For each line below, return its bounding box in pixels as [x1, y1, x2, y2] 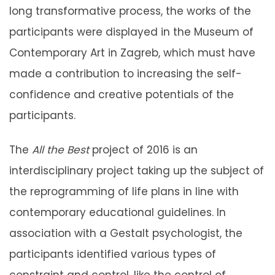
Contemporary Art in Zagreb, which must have [9, 45, 255, 60]
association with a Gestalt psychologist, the [9, 225, 242, 241]
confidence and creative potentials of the [9, 87, 234, 102]
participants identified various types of [9, 246, 216, 261]
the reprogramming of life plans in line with [9, 184, 239, 199]
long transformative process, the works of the [9, 3, 251, 18]
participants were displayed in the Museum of [9, 24, 254, 39]
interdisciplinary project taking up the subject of [9, 163, 264, 178]
